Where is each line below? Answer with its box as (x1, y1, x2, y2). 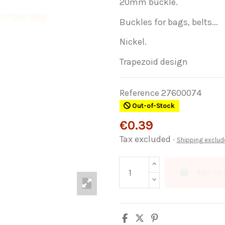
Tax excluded (119, 134, 173, 145)
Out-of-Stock (131, 102, 175, 110)
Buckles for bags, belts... (119, 16, 218, 28)
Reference (119, 87, 159, 98)
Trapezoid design (119, 56, 188, 67)
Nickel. (119, 36, 147, 48)
